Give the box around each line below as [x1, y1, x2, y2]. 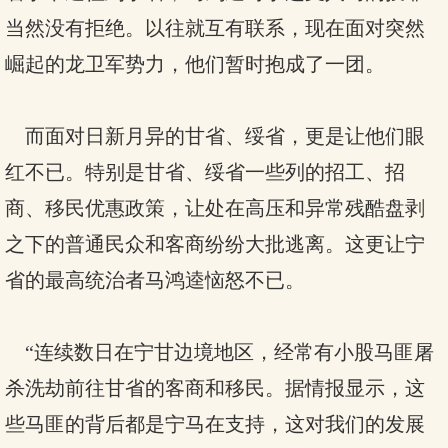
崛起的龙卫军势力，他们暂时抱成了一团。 [5, 53, 385, 75]
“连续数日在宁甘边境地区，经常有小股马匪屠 [5, 341, 434, 363]
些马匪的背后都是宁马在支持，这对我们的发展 [5, 413, 425, 435]
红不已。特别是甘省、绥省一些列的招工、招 [5, 161, 405, 183]
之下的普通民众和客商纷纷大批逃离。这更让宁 [5, 233, 425, 255]
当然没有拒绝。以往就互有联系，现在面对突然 [5, 17, 425, 39]
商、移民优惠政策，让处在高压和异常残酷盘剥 [5, 197, 425, 219]
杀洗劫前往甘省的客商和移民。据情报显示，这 [5, 377, 425, 399]
